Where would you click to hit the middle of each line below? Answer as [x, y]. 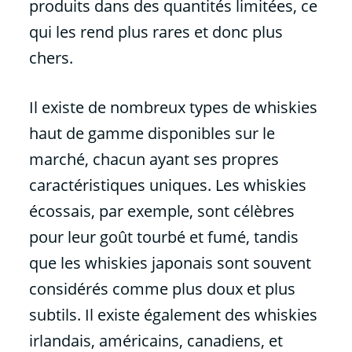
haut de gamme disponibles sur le [152, 133]
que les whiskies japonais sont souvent [170, 263]
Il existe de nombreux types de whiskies [173, 107]
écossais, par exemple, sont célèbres [161, 211]
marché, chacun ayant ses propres [154, 159]
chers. [51, 58]
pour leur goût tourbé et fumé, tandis [163, 237]
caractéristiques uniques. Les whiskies [167, 185]
